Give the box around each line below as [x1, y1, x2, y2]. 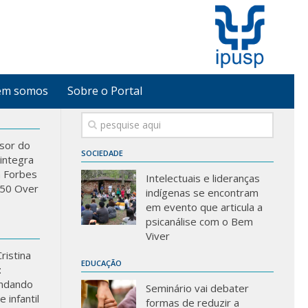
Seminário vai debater [146, 281, 249, 295]
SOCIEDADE [81, 148, 123, 158]
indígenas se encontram [146, 186, 258, 199]
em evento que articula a [146, 200, 263, 214]
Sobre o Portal [67, 83, 142, 98]
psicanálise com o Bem [146, 214, 253, 228]
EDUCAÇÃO [81, 258, 122, 268]
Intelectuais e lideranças [146, 171, 260, 185]
